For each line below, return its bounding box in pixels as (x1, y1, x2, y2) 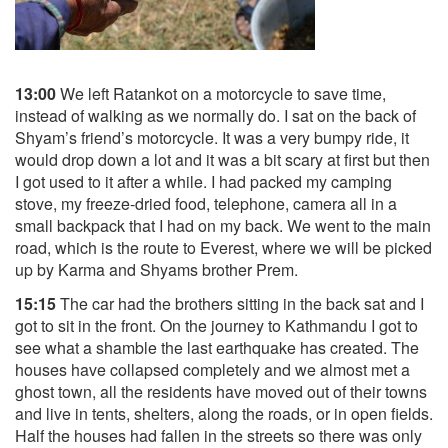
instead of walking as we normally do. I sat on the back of (15, 103, 416, 127)
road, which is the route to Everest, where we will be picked (15, 235, 432, 259)
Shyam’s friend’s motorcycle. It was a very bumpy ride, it (15, 125, 409, 149)
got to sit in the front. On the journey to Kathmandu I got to (15, 314, 418, 337)
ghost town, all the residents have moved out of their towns (15, 380, 427, 403)
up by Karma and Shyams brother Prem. (15, 257, 298, 281)
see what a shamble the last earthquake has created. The (15, 336, 419, 359)
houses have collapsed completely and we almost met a (15, 358, 410, 381)
